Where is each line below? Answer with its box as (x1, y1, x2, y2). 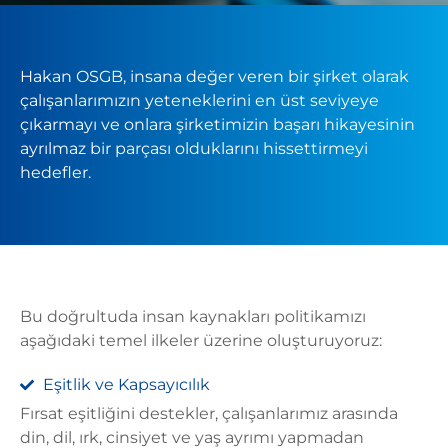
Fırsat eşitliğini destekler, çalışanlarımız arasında (20, 404, 398, 423)
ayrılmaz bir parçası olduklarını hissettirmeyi (20, 139, 368, 158)
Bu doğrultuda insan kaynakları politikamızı (20, 307, 366, 326)
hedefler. (20, 163, 91, 182)
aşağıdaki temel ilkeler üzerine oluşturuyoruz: (20, 331, 382, 350)
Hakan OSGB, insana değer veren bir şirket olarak (20, 67, 409, 86)
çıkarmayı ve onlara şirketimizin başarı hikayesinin (20, 115, 415, 134)
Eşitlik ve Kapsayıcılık (42, 375, 210, 394)
